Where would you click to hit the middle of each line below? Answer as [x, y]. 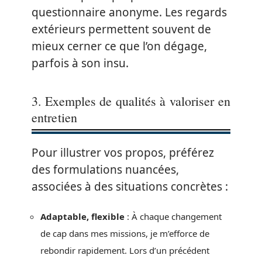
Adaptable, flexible [82, 216]
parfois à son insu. [80, 63]
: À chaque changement [173, 216]
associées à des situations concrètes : [130, 186]
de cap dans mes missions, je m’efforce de [125, 233]
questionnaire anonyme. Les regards [129, 12]
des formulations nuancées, [105, 169]
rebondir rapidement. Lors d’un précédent [125, 250]
